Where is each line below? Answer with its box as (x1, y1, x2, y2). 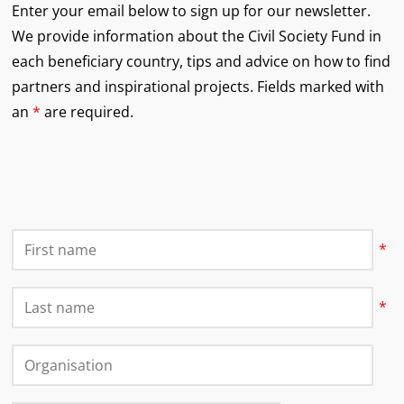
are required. (40, 101, 133, 122)
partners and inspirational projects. (11, 76, 257, 96)
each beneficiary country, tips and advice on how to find (11, 50, 390, 71)
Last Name (11, 289, 84, 309)
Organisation (11, 346, 100, 367)
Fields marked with (256, 76, 384, 96)
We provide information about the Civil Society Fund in (11, 25, 381, 46)
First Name (11, 231, 86, 252)
